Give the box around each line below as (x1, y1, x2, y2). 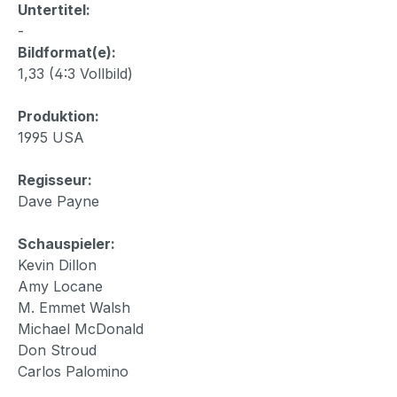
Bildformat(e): (18, 43, 116, 61)
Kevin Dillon (18, 255, 97, 274)
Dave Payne (18, 191, 99, 210)
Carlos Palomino (18, 362, 128, 380)
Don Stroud (18, 340, 97, 359)
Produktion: (18, 106, 99, 125)
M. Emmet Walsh (18, 298, 130, 316)
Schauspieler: (18, 234, 115, 253)
